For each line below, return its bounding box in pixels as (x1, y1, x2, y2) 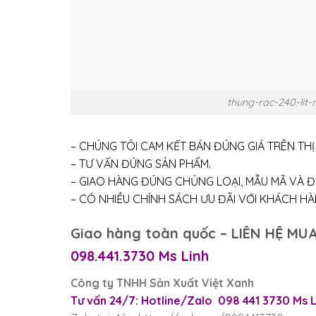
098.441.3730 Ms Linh (70, 247, 209, 265)
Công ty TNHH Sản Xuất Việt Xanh (70, 276, 254, 291)
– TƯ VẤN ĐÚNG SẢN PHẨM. (70, 156, 211, 171)
